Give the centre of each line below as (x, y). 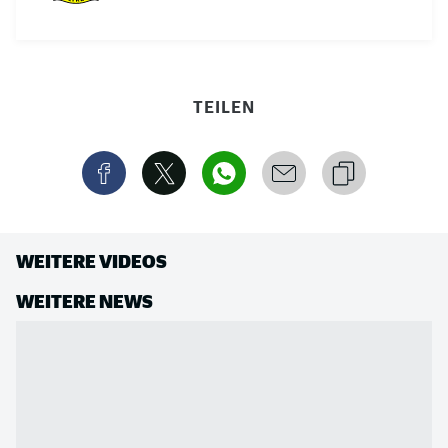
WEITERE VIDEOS (91, 260)
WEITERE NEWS (84, 300)
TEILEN (224, 105)
